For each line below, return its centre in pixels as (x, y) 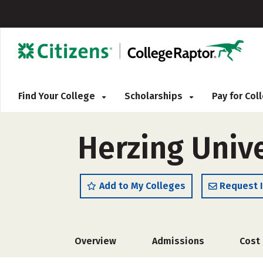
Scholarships (155, 96)
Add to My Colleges (142, 186)
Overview (95, 241)
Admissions (178, 241)
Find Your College (58, 96)
